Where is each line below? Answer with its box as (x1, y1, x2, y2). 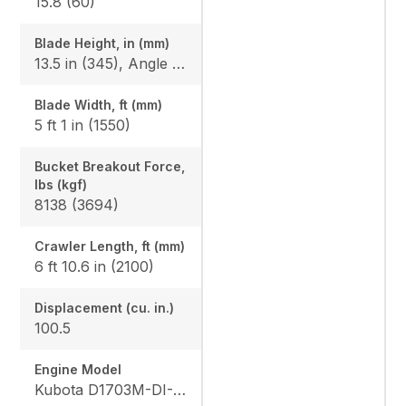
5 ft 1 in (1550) (34, 115, 131, 134)
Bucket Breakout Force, (34, 158, 186, 174)
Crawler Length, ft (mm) (34, 237, 186, 254)
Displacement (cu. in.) (34, 299, 175, 315)
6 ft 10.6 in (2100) (34, 256, 155, 275)
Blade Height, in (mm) (34, 34, 170, 51)
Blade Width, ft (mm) (34, 96, 163, 112)
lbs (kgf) (34, 176, 88, 192)
